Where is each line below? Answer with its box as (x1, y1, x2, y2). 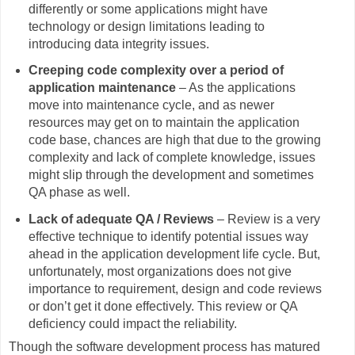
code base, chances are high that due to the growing (28, 133, 321, 147)
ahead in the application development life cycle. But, (28, 247, 320, 261)
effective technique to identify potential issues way (28, 230, 308, 244)
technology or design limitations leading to (28, 19, 265, 33)
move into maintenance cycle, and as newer (28, 98, 274, 113)
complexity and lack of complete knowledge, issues (28, 151, 315, 165)
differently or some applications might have (28, 2, 268, 16)
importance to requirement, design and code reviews (28, 282, 322, 296)
